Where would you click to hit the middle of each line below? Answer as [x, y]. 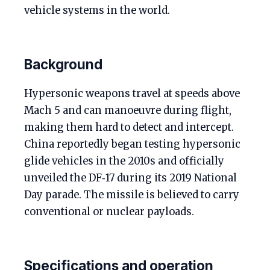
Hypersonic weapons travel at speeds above [132, 94]
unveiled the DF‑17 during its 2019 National [130, 178]
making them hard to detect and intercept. [129, 127]
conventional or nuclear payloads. [109, 212]
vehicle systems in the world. [97, 11]
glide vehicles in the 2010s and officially [124, 161]
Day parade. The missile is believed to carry [132, 195]
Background [63, 64]
